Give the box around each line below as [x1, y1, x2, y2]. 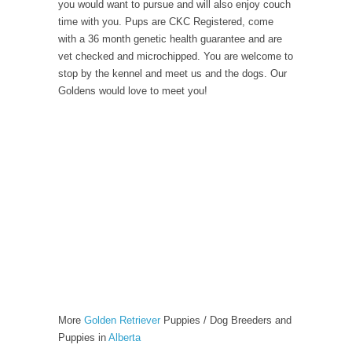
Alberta [108, 332, 141, 343]
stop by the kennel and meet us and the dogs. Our [58, 68, 287, 79]
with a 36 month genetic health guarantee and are [58, 33, 282, 45]
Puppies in [58, 332, 108, 343]
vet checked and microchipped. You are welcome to [58, 50, 293, 62]
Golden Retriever [84, 314, 160, 326]
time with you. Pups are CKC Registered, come [58, 16, 273, 27]
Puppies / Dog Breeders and [160, 314, 291, 326]
